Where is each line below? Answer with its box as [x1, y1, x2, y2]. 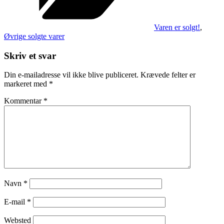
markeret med [4, 79, 49, 88]
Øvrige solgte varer [4, 31, 64, 40]
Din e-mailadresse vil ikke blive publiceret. [4, 70, 138, 79]
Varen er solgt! [154, 22, 200, 31]
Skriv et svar [4, 50, 56, 61]
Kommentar [4, 96, 43, 105]
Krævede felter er [140, 70, 195, 79]
